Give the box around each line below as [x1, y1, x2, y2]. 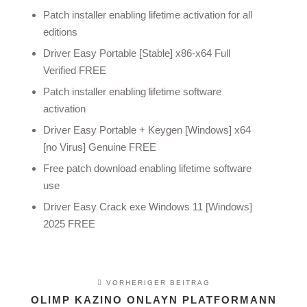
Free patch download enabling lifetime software [42, 162, 251, 174]
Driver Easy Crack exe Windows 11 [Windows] [42, 201, 252, 212]
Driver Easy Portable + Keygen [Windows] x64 [42, 124, 251, 136]
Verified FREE [42, 64, 106, 76]
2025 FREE [42, 218, 95, 230]
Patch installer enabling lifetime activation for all [42, 9, 252, 21]
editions [42, 26, 77, 38]
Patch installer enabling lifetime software [42, 86, 221, 97]
